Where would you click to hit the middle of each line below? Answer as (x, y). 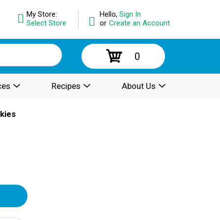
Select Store (46, 23)
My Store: (41, 14)
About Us (139, 86)
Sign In (130, 14)
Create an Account (139, 23)
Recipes (66, 86)
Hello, (109, 14)
